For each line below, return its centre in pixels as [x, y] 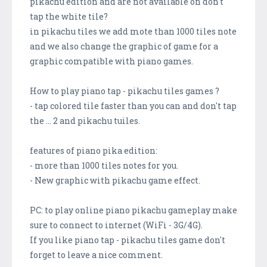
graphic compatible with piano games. [111, 61]
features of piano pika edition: [94, 150]
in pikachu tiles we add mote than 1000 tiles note [133, 31]
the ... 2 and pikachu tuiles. [85, 120]
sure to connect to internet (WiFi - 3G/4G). [116, 225]
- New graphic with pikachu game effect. [115, 180]
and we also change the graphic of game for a [124, 46]
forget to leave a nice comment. [96, 254]
